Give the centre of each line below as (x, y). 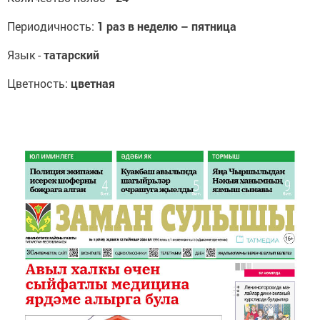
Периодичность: (52, 26)
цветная (93, 84)
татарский (71, 55)
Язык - (25, 55)
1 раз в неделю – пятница (187, 26)
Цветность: (39, 84)
